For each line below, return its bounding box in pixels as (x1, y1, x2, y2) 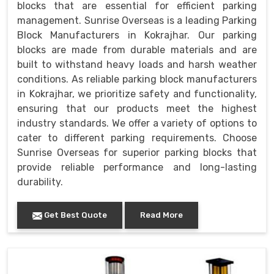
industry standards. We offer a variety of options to (17, 117, 257, 130)
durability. (17, 176, 63, 188)
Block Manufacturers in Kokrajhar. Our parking (17, 29, 257, 42)
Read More (140, 210, 183, 220)
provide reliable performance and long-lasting (17, 161, 257, 174)
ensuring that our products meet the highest (17, 103, 257, 115)
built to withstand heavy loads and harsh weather (17, 59, 257, 71)
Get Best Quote (42, 210, 107, 220)
